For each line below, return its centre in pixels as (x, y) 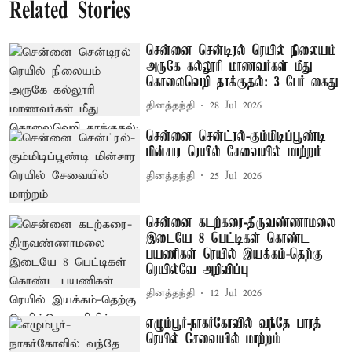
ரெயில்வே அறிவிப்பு (198, 270)
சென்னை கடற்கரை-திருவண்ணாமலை (241, 223)
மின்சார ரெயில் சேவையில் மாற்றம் (235, 153)
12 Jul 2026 (236, 294)
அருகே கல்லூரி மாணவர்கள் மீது (230, 66)
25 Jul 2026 (236, 176)
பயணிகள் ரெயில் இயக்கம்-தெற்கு (235, 254)
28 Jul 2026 (236, 106)
